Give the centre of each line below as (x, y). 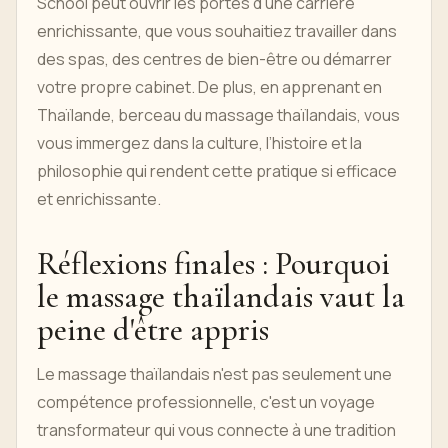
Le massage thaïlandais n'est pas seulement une (214, 374)
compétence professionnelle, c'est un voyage (206, 402)
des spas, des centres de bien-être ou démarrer (214, 59)
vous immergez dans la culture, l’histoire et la (199, 143)
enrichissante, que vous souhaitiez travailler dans (217, 31)
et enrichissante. (99, 199)
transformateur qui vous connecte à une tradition (216, 430)
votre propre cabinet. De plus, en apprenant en (209, 87)
